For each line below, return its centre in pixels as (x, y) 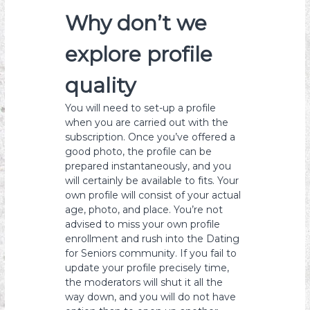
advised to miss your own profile (143, 224)
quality (101, 85)
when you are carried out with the (147, 122)
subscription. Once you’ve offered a (151, 137)
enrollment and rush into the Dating (153, 239)
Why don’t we (136, 23)
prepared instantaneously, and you (148, 166)
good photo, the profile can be (139, 152)
